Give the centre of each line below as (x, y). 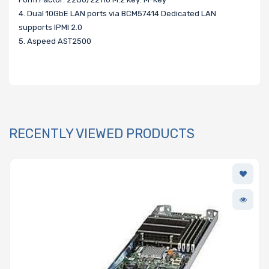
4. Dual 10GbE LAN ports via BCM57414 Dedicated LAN (117, 13)
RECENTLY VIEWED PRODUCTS (102, 133)
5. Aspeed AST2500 (55, 41)
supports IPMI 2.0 (50, 27)
